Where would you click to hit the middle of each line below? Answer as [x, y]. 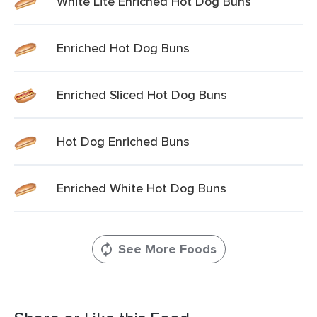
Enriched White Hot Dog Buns [142, 188]
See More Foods [167, 249]
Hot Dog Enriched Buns [123, 141]
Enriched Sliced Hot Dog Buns [142, 94]
